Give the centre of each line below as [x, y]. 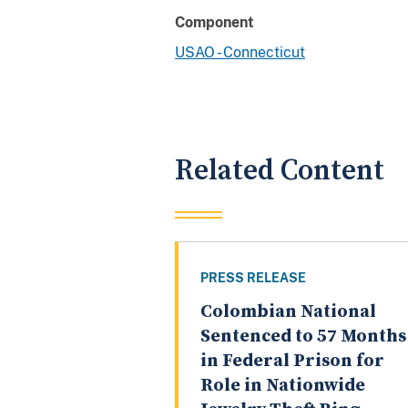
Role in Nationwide [283, 386]
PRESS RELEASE [253, 278]
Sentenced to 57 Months [303, 337]
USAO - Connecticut [240, 52]
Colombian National [288, 312]
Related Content [280, 170]
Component [214, 22]
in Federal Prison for [292, 362]
